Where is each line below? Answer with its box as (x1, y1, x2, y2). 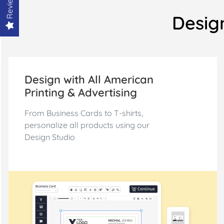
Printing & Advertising (24, 85, 137, 100)
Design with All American (24, 72, 154, 87)
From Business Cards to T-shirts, (24, 108, 143, 118)
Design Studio (24, 132, 75, 142)
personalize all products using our (24, 120, 150, 130)
